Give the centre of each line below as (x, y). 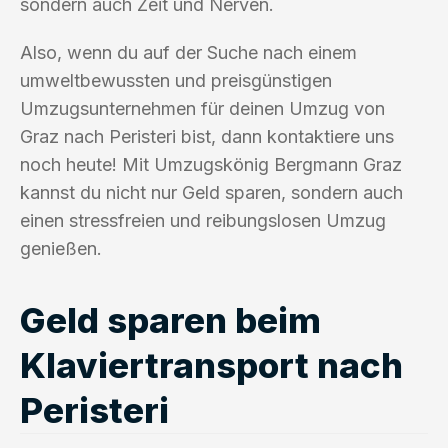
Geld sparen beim (170, 319)
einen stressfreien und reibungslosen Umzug (203, 220)
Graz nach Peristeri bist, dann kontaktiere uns (207, 136)
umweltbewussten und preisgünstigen (176, 80)
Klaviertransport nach (211, 364)
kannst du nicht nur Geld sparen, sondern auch (211, 192)
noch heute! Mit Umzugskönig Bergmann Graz (211, 164)
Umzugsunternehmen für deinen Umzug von (202, 108)
